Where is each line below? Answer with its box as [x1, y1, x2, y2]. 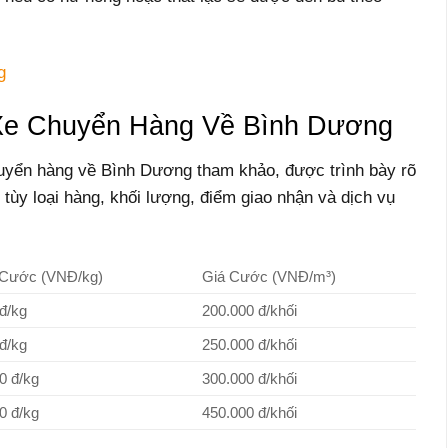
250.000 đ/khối [201, 335, 297, 353]
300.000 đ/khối [201, 369, 297, 387]
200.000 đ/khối [201, 301, 297, 319]
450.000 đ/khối [201, 403, 297, 421]
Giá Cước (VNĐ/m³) [201, 267, 336, 285]
